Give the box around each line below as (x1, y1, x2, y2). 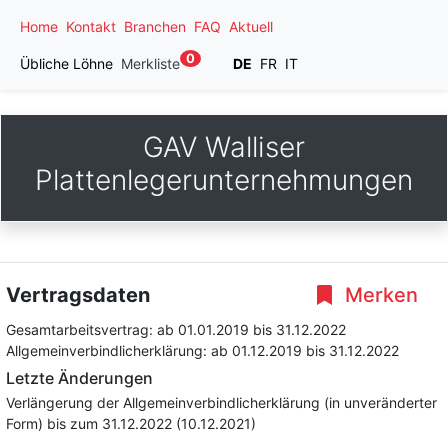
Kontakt (66, 18, 116, 35)
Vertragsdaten (6, 283, 150, 307)
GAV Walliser (143, 130, 305, 164)
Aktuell (229, 18, 273, 35)
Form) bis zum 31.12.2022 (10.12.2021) (6, 415, 256, 432)
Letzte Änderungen (6, 368, 153, 388)
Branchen (124, 18, 186, 35)
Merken (340, 283, 418, 307)
